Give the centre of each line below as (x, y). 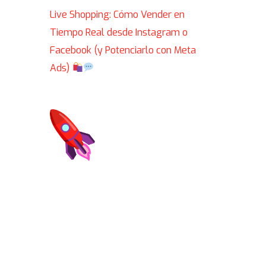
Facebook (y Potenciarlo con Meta (123, 50)
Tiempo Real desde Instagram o (119, 32)
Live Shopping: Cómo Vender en (118, 14)
